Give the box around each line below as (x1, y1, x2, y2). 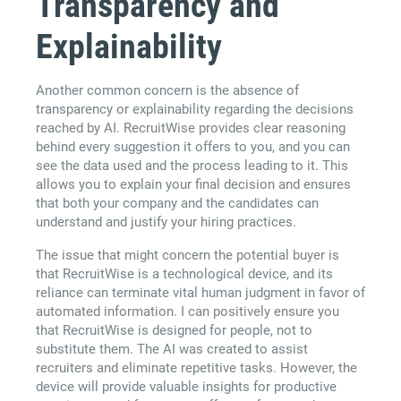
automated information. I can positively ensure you (36, 303, 339, 320)
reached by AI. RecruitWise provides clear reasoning (36, 120, 346, 137)
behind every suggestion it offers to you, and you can (36, 139, 350, 156)
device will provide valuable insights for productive (36, 379, 337, 396)
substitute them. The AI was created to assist (36, 341, 308, 358)
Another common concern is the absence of (36, 82, 299, 99)
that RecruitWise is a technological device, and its (36, 266, 333, 283)
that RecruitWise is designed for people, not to (36, 322, 312, 339)
